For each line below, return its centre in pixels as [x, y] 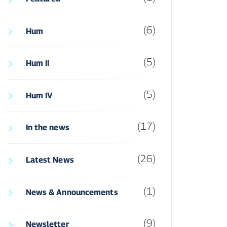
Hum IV [39, 95]
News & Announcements [72, 192]
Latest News [50, 160]
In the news [47, 128]
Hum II [37, 63]
